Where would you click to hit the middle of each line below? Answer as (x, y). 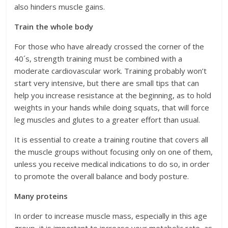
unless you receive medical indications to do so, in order (112, 164)
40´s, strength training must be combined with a (98, 59)
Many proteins (41, 196)
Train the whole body (54, 27)
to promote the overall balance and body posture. (102, 176)
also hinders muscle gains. (60, 7)
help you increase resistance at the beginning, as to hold (113, 95)
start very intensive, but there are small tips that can (107, 83)
